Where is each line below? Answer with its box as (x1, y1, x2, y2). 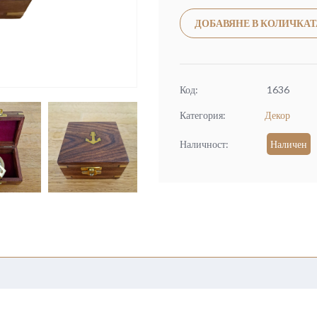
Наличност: (180, 138, 229, 151)
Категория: (180, 109, 226, 122)
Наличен (270, 138, 307, 151)
